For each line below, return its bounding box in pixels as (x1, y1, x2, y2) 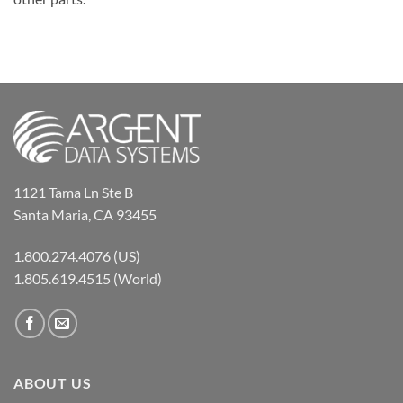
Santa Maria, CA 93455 (13, 206, 157, 224)
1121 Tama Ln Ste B (13, 184, 133, 201)
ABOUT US (13, 374, 92, 392)
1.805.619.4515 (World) (13, 270, 162, 288)
